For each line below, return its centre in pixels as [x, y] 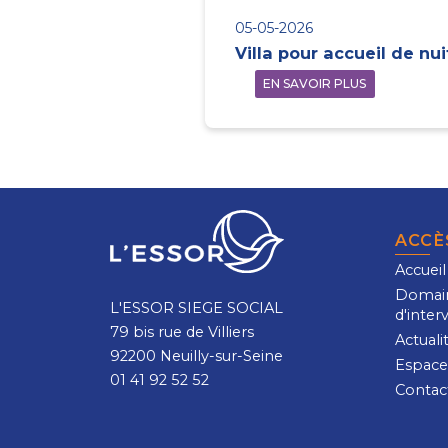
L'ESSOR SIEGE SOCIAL [196, 307]
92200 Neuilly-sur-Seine [196, 355]
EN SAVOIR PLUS [315, 83]
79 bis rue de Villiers [181, 331]
